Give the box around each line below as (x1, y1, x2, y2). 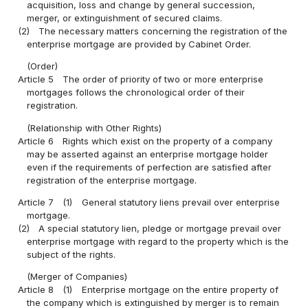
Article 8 (18, 283, 54, 295)
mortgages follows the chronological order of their (27, 87, 245, 98)
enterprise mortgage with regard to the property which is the (27, 235, 289, 247)
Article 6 (18, 135, 54, 146)
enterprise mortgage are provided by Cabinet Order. (27, 38, 252, 50)
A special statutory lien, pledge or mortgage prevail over (38, 222, 282, 234)
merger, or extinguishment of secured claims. (27, 12, 223, 24)
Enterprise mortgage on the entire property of (81, 283, 278, 295)
